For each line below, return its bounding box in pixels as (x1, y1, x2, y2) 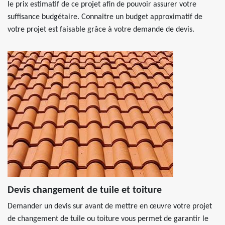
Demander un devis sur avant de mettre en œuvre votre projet (8, 202, 212, 210)
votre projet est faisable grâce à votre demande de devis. (8, 26, 194, 34)
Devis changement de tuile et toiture (8, 185, 162, 195)
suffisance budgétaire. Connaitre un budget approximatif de (8, 13, 202, 21)
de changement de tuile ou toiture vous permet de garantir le (8, 215, 208, 223)
